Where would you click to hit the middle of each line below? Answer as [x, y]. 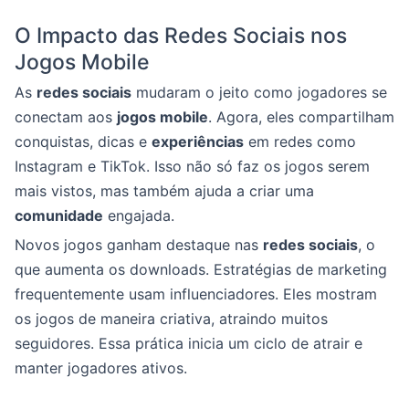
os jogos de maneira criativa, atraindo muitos [171, 319]
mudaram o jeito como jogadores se [259, 92]
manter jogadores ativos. [101, 368]
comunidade [59, 215]
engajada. [139, 215]
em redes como [300, 142]
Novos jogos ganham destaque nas [139, 245]
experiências [198, 142]
